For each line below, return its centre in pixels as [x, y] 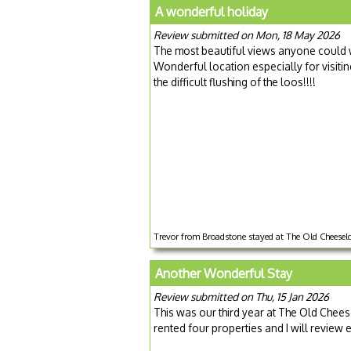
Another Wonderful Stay [224, 274]
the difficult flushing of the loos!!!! [235, 82]
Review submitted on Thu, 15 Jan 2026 [241, 297]
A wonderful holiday [212, 12]
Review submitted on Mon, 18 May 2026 [247, 35]
